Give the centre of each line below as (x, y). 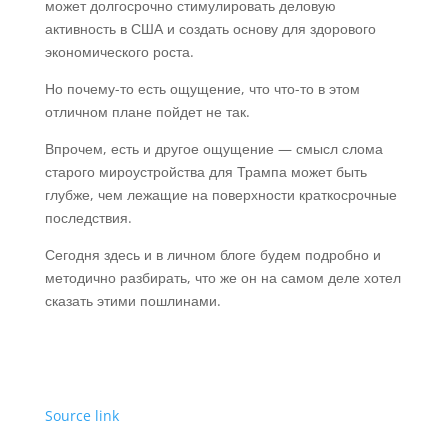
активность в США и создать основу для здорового (210, 28)
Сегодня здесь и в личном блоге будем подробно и (212, 254)
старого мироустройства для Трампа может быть (205, 171)
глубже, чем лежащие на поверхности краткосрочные (220, 194)
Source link (81, 415)
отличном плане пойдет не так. (147, 111)
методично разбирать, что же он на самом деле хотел (222, 277)
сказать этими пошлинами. (132, 300)
